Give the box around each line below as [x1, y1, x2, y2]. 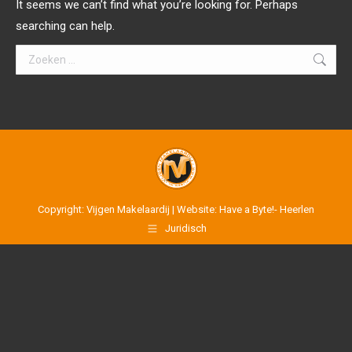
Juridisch [164, 222, 207, 235]
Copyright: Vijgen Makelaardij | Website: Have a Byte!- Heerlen [38, 203, 314, 215]
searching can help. [16, 19, 115, 33]
